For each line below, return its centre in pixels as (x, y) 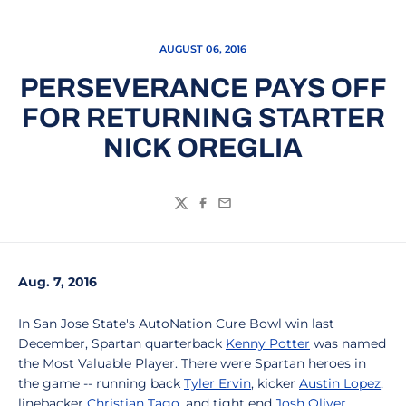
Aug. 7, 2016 (58, 282)
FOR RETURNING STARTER (203, 118)
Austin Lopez (340, 383)
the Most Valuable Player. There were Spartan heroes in (192, 363)
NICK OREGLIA (203, 148)
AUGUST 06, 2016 (203, 49)
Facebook (231, 212)
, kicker (275, 383)
